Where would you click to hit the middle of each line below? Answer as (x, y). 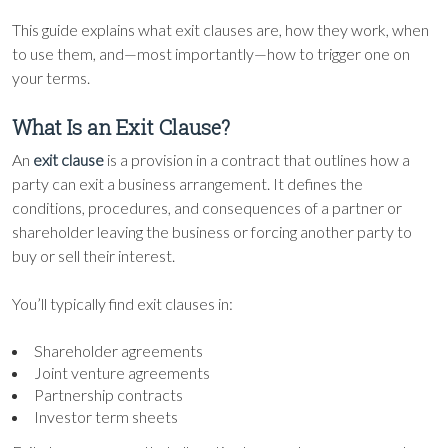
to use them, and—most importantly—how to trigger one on (211, 53)
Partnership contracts (108, 394)
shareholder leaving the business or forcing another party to (212, 231)
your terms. (51, 77)
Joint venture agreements (122, 372)
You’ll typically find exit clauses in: (122, 303)
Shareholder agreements (118, 350)
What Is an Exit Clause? (121, 127)
